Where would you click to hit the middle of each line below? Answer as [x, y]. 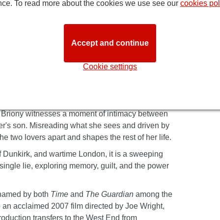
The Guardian [109, 194]
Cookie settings [110, 67]
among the [153, 194]
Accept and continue [110, 43]
